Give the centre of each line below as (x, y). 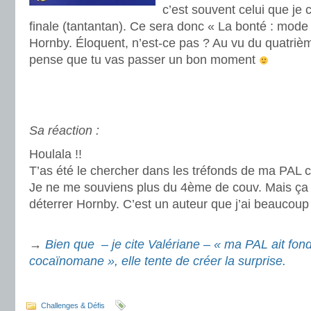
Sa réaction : (64, 131)
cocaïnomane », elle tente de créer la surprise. (158, 261)
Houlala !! (56, 154)
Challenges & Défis (73, 305)
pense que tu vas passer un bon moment (144, 60)
